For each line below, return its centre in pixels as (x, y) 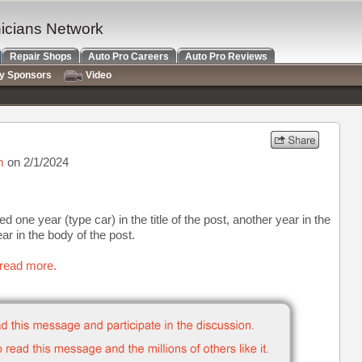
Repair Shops (41, 57)
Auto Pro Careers (128, 57)
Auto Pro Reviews (226, 57)
